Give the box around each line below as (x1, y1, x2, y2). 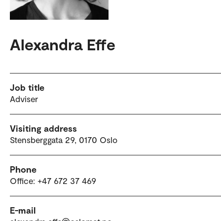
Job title (10, 82, 44, 93)
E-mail (10, 205, 36, 216)
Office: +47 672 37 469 (10, 176, 96, 186)
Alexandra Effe (10, 35, 115, 54)
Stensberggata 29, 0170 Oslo (10, 135, 117, 145)
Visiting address (10, 123, 77, 134)
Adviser (10, 94, 38, 104)
